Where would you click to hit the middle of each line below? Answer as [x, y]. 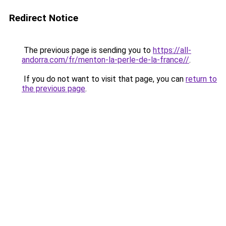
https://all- [172, 50]
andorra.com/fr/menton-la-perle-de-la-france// [105, 60]
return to [201, 79]
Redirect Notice [44, 18]
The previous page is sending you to [87, 50]
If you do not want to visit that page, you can [104, 79]
